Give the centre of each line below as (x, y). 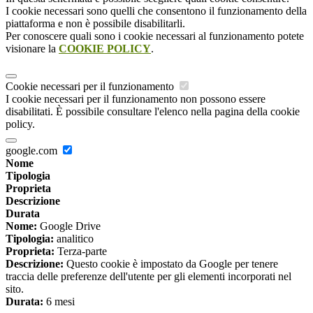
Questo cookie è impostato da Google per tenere (171, 264)
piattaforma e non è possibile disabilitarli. (95, 24)
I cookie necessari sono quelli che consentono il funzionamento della (156, 11)
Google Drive (69, 226)
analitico (74, 239)
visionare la (32, 49)
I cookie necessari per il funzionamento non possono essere (136, 99)
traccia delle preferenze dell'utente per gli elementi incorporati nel (148, 277)
